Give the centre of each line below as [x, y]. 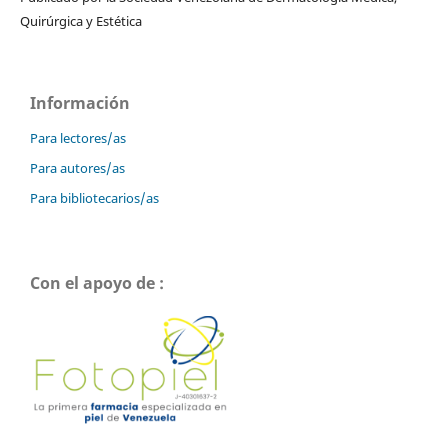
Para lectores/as [78, 137]
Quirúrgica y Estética [80, 20]
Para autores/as [77, 167]
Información [80, 102]
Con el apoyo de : [97, 282]
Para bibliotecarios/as [94, 197]
